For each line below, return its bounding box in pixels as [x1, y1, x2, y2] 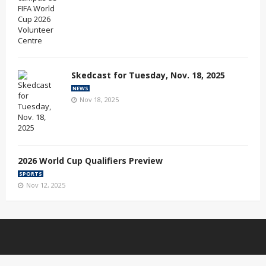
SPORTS [19, 169, 42, 178]
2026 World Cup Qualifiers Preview [18, 154, 163, 166]
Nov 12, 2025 [26, 180, 65, 189]
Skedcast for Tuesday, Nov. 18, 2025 [71, 69, 225, 81]
